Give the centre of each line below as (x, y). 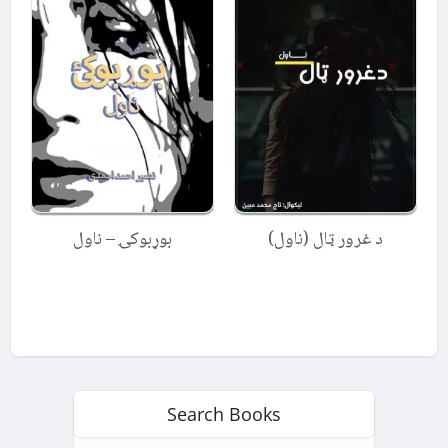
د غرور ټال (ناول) (325, 240)
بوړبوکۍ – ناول (123, 240)
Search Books (224, 414)
